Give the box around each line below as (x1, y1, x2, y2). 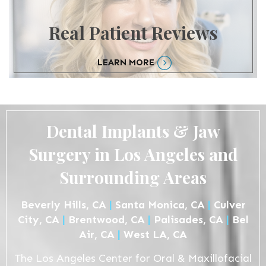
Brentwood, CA (65, 213, 148, 226)
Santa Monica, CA (112, 198, 208, 211)
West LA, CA (121, 227, 187, 241)
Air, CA (79, 227, 118, 241)
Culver (210, 198, 246, 211)
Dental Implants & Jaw (46, 119, 220, 142)
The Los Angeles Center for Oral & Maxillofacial (14, 251, 252, 265)
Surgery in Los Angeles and (28, 142, 238, 165)
